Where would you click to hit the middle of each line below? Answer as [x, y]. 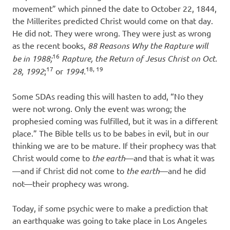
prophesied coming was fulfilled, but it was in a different [115, 121]
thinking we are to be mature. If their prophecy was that [114, 146]
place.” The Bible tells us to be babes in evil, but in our [111, 133]
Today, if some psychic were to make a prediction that [110, 208]
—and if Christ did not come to [69, 171]
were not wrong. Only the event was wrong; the [99, 109]
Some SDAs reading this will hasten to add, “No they [108, 96]
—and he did [183, 171]
